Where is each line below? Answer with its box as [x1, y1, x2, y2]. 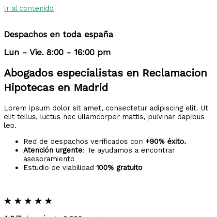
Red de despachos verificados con [23, 137, 145, 146]
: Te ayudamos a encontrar [82, 146, 175, 155]
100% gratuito [96, 163, 142, 172]
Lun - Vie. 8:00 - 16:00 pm [4, 47, 111, 58]
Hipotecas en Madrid [4, 81, 108, 94]
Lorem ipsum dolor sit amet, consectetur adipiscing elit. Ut [4, 104, 208, 113]
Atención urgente [23, 146, 82, 155]
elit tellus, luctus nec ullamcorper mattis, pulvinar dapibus [4, 112, 204, 122]
